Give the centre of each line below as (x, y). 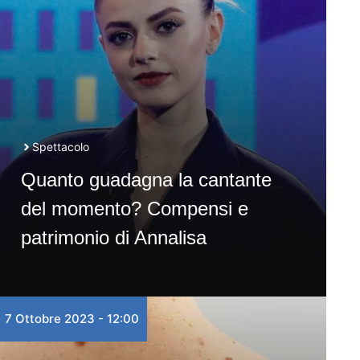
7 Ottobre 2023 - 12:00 (72, 319)
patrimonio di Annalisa (113, 237)
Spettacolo (60, 147)
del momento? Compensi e (134, 209)
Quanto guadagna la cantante (146, 180)
